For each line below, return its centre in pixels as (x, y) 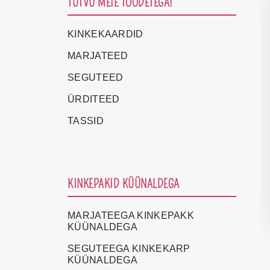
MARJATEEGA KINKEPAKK (131, 215)
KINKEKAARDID (105, 34)
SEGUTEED (96, 77)
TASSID (86, 121)
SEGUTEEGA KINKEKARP (129, 248)
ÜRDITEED (94, 99)
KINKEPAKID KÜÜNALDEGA (124, 184)
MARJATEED (98, 56)
